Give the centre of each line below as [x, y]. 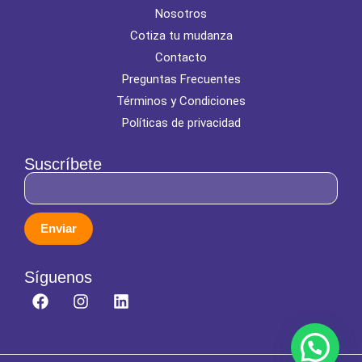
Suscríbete [63, 164]
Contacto [181, 57]
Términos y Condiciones [181, 101]
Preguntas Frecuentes [181, 79]
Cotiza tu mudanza [181, 35]
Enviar [59, 229]
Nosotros [181, 13]
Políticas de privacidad [181, 122]
